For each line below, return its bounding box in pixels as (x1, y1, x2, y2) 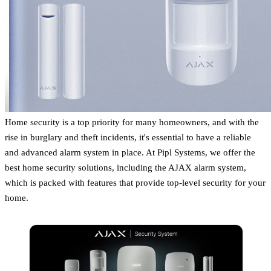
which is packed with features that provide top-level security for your (5, 177, 266, 188)
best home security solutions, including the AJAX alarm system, (5, 162, 246, 172)
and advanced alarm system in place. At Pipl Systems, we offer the (5, 146, 255, 157)
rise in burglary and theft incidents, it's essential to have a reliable (5, 131, 251, 142)
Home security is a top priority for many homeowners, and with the (5, 116, 259, 127)
